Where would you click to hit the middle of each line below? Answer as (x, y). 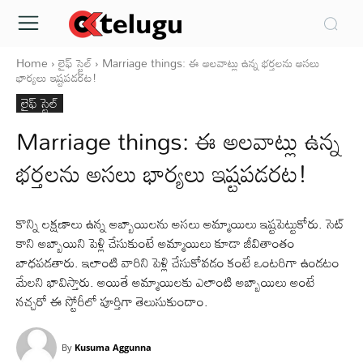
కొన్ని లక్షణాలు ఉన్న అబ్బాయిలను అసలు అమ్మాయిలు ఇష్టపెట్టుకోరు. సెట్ (180, 224)
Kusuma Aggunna (113, 347)
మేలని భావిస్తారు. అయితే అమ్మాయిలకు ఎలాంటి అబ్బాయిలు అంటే (166, 282)
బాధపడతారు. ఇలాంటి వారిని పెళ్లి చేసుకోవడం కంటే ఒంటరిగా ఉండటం (178, 263)
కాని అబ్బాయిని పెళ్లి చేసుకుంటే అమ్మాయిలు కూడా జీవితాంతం (156, 243)
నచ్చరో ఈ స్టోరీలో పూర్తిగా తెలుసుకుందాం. (112, 301)
